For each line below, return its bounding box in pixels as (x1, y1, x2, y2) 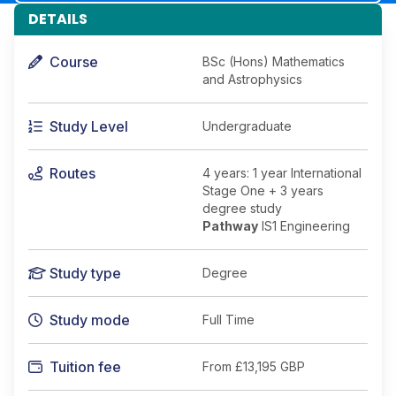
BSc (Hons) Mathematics (202, 54, 345, 69)
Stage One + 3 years (202, 183, 324, 198)
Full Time (202, 312, 255, 327)
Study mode (49, 311, 130, 329)
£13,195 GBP (235, 359, 305, 374)
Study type (49, 264, 121, 282)
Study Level (49, 118, 128, 135)
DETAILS (28, 9, 88, 29)
